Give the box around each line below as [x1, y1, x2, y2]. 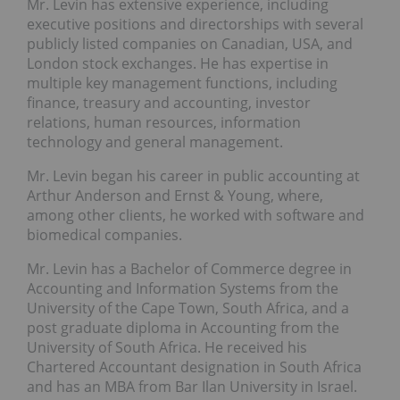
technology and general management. [27, 132, 283, 153]
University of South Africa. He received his [27, 337, 307, 358]
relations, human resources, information [27, 112, 301, 133]
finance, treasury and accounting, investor [27, 93, 311, 113]
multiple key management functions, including [27, 73, 337, 94]
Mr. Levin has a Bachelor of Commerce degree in [27, 259, 352, 279]
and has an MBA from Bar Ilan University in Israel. [27, 377, 357, 397]
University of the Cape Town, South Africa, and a [27, 298, 349, 319]
